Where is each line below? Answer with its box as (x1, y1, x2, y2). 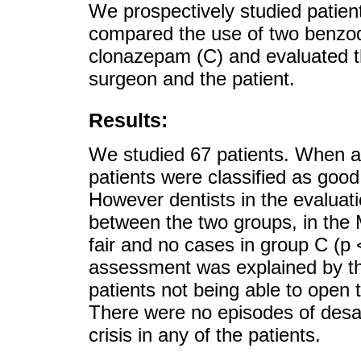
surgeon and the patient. (89, 68, 295, 90)
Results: (89, 109, 168, 132)
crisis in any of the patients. (89, 323, 321, 346)
